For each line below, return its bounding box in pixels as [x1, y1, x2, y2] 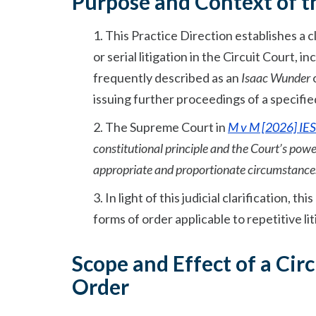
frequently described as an [93, 70, 241, 85]
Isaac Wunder [241, 70, 310, 85]
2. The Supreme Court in [93, 119, 228, 135]
